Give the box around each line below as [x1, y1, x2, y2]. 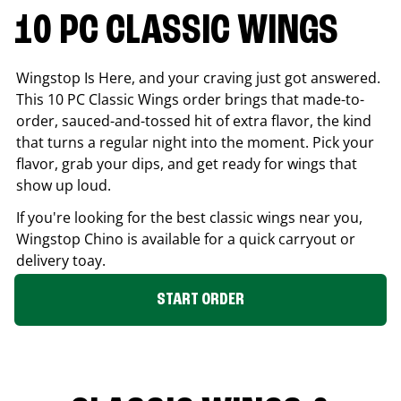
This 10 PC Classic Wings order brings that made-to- [16, 89, 364, 109]
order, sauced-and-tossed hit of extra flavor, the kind [16, 110, 371, 131]
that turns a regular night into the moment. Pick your [16, 132, 374, 152]
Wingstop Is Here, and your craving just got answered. [16, 67, 380, 88]
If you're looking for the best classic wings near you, [16, 207, 363, 227]
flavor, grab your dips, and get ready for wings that [16, 153, 357, 174]
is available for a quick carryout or [124, 228, 355, 249]
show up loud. [16, 175, 111, 195]
